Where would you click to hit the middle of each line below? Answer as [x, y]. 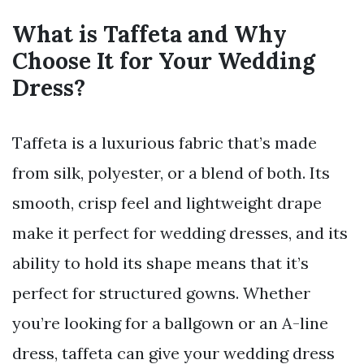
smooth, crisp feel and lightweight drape [167, 202]
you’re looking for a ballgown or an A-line [170, 323]
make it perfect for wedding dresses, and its [180, 232]
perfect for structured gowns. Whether [161, 292]
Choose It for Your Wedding [164, 61]
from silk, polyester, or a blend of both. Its [171, 172]
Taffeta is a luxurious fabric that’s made [165, 142]
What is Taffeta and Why [149, 34]
